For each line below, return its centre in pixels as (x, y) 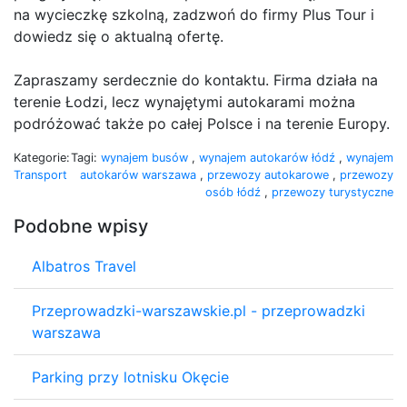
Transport (40, 174)
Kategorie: (42, 157)
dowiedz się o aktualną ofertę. (119, 36)
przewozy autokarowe (270, 174)
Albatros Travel (84, 266)
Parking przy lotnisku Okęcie (130, 377)
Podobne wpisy (81, 226)
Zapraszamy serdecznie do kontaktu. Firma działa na (196, 79)
